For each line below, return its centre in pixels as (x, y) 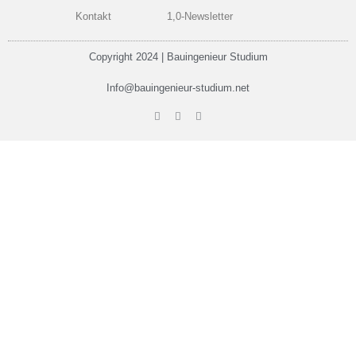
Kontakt (93, 17)
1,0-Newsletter (200, 17)
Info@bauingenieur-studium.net (178, 88)
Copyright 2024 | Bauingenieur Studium (178, 57)
